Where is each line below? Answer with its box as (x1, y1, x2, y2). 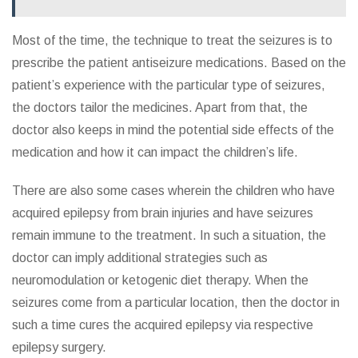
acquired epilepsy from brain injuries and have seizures (12, 206, 313, 221)
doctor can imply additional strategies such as (12, 251, 268, 265)
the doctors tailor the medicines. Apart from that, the (12, 101, 308, 115)
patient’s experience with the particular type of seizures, (12, 78, 325, 93)
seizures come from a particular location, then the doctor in (12, 296, 340, 310)
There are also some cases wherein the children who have (12, 184, 335, 198)
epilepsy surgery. (12, 340, 106, 355)
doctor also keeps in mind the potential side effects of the (12, 123, 334, 137)
